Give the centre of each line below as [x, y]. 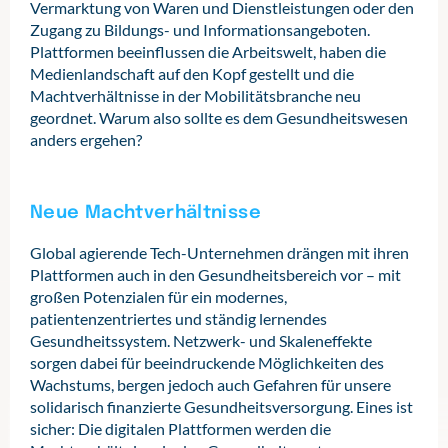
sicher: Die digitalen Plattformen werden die [180, 428]
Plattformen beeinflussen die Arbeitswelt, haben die [208, 51]
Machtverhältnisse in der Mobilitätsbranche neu [195, 95]
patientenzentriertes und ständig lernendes [178, 318]
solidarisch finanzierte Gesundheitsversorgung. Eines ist [221, 406]
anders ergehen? [86, 139]
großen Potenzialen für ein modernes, [158, 296]
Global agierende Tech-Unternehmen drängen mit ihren [219, 252]
